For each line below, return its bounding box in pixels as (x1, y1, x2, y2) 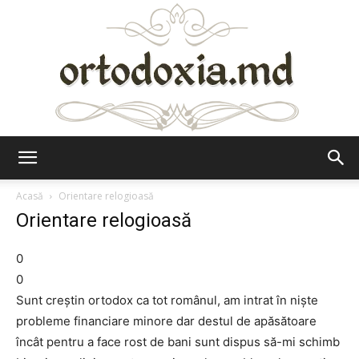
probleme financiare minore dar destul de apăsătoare (16, 313, 317, 329)
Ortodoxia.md (179, 164, 251, 178)
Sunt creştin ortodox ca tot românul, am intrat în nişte (16, 292, 318, 308)
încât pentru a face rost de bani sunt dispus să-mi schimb (16, 334, 340, 349)
